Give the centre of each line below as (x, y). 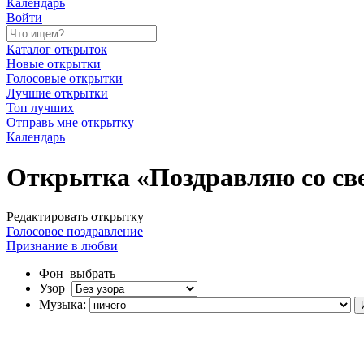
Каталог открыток (57, 50)
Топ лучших (40, 108)
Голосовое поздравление (75, 232)
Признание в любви (62, 246)
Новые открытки (54, 64)
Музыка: (63, 305)
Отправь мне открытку (70, 123)
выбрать (93, 274)
